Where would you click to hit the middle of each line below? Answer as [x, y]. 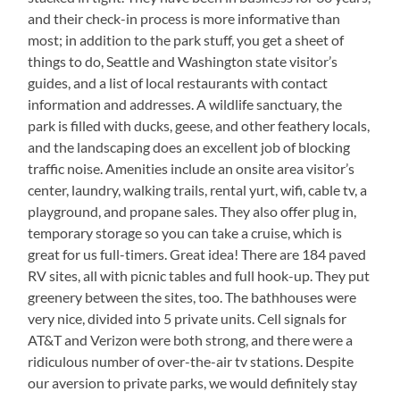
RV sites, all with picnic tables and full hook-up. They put [199, 276]
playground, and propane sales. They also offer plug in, [192, 212]
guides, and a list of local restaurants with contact [178, 83]
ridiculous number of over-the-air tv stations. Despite [191, 362]
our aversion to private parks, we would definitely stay [193, 383]
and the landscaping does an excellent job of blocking [189, 147]
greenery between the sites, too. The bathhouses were [192, 297]
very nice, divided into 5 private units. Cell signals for [187, 319]
